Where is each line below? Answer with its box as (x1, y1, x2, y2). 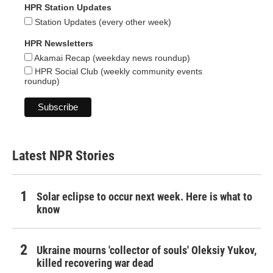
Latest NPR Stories (12, 148, 115, 164)
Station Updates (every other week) (32, 17, 171, 27)
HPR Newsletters (24, 38, 93, 49)
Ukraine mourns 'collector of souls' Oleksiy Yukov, (37, 244, 257, 257)
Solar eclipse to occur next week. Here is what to (37, 190, 252, 204)
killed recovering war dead (37, 257, 154, 270)
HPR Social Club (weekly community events (32, 66, 202, 77)
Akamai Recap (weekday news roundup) (32, 53, 190, 63)
